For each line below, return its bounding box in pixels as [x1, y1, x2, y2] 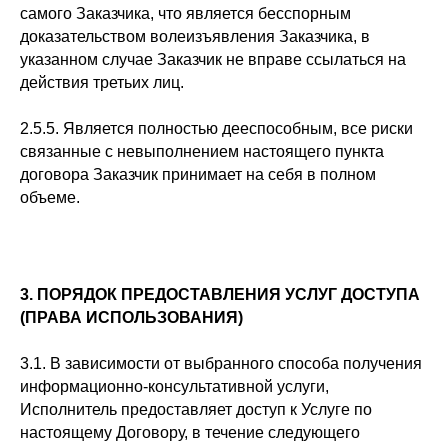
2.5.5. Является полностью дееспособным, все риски [20, 120, 413, 137]
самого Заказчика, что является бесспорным [20, 5, 351, 22]
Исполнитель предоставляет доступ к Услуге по [20, 401, 372, 418]
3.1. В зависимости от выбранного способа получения [20, 355, 422, 372]
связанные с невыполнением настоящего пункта [20, 143, 384, 160]
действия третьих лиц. [20, 74, 184, 91]
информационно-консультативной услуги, [20, 378, 329, 395]
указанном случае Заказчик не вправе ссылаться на [20, 51, 406, 68]
